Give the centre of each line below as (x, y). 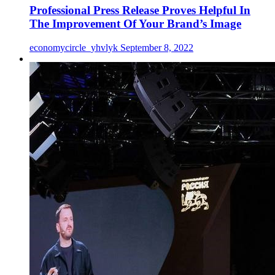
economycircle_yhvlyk (75, 48)
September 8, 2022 (157, 48)
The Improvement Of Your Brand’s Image (135, 24)
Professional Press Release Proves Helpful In (140, 10)
